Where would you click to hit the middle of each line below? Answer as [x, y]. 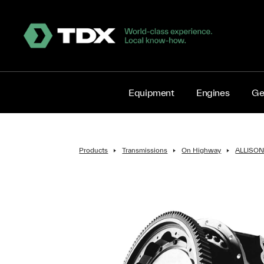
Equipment [151, 92]
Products [94, 150]
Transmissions [145, 150]
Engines [213, 92]
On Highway [202, 150]
